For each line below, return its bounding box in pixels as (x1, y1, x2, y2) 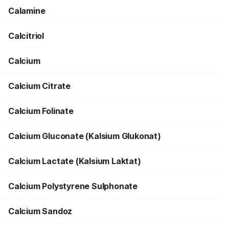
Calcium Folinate (8, 106, 74, 116)
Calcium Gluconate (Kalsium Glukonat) (8, 131, 161, 141)
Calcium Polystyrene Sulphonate (8, 181, 138, 191)
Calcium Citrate (8, 81, 71, 91)
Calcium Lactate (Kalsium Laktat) (8, 156, 141, 166)
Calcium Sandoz (8, 206, 73, 216)
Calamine (8, 6, 45, 16)
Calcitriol (8, 31, 44, 41)
